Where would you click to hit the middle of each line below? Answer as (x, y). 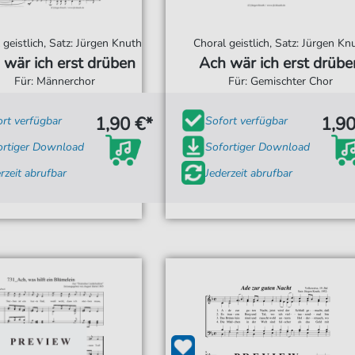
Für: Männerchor (54, 81)
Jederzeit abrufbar (249, 173)
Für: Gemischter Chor (280, 81)
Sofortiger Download (258, 147)
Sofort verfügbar (246, 120)
